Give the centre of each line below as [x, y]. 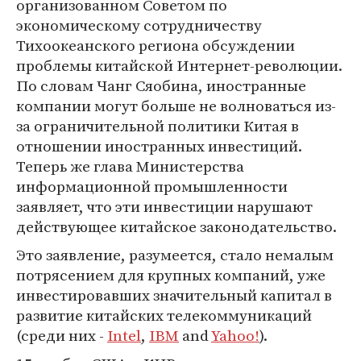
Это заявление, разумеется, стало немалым [175, 255]
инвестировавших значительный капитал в [174, 295]
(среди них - [62, 335]
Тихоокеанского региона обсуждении [156, 45]
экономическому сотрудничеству [139, 25]
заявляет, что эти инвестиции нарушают [164, 206]
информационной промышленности [152, 186]
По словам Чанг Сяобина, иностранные [161, 85]
